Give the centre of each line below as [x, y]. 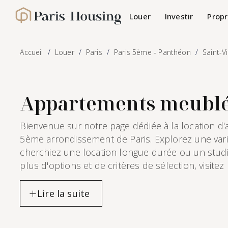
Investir [179, 16]
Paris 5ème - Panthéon [152, 52]
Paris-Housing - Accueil [63, 22]
